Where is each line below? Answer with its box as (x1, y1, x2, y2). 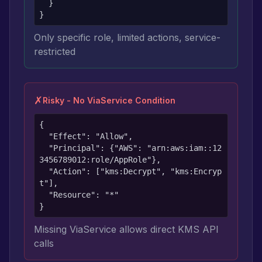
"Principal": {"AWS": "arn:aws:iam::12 (39, 143, 49, 153)
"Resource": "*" (39, 190, 49, 199)
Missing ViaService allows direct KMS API (34, 223, 219, 235)
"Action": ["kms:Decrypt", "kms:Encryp (39, 167, 49, 176)
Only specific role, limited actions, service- (34, 32, 220, 43)
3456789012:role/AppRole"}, (39, 155, 161, 164)
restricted (34, 46, 75, 57)
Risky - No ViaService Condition (43, 95, 175, 105)
